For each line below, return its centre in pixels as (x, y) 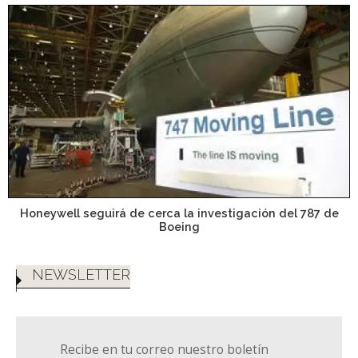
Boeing (179, 227)
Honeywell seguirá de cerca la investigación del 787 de (179, 213)
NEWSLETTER (81, 274)
